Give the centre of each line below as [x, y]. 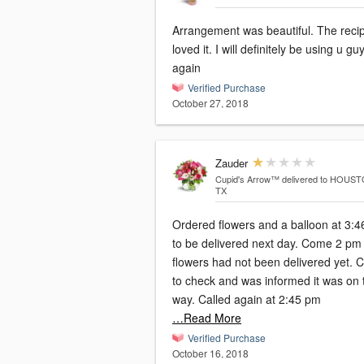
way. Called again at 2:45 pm [247, 299]
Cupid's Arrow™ [247, 179]
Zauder [231, 163]
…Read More [207, 318]
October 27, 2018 [210, 103]
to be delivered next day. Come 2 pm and [237, 243]
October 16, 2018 [210, 353]
